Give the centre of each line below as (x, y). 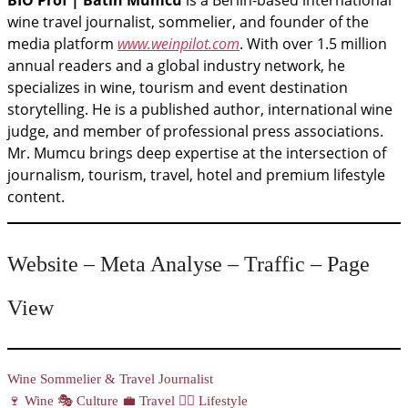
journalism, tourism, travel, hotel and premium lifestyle (196, 175)
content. (36, 197)
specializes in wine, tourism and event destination (178, 88)
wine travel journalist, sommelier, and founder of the (188, 22)
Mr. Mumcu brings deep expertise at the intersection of (197, 153)
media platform (62, 44)
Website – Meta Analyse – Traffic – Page (189, 265)
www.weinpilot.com (178, 44)
